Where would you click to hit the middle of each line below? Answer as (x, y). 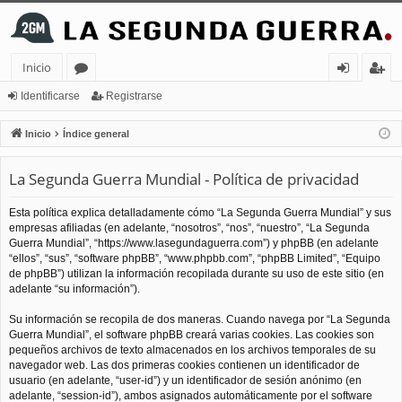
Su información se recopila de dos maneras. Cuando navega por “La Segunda (200, 319)
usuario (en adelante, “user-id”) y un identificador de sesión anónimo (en (185, 380)
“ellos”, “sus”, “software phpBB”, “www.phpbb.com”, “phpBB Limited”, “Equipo (195, 258)
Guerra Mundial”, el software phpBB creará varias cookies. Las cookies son (192, 334)
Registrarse (134, 96)
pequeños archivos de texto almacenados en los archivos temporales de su (192, 350)
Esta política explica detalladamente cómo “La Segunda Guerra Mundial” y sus (200, 212)
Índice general (96, 134)
